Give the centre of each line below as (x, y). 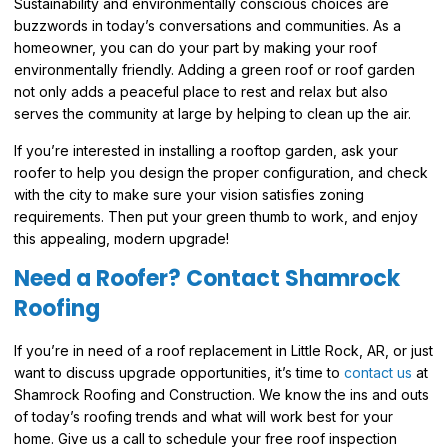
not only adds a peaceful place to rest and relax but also (201, 92)
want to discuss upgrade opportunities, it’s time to (179, 373)
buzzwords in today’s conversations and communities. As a (207, 26)
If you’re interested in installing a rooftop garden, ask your (206, 150)
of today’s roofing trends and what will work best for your (203, 417)
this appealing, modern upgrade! (121, 238)
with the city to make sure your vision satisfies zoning (189, 194)
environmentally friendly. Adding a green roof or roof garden (214, 70)
